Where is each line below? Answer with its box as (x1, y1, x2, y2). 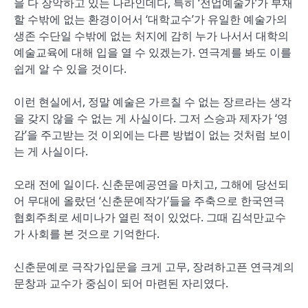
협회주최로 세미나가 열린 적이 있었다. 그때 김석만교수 (14, 210, 286, 225)
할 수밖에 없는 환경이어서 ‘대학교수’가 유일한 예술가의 (14, 12, 287, 27)
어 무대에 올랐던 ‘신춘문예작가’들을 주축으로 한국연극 (14, 193, 285, 208)
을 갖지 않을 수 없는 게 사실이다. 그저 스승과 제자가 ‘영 (14, 111, 288, 126)
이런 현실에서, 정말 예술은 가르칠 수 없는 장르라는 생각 (14, 94, 291, 109)
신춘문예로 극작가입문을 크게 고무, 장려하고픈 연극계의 (14, 259, 294, 274)
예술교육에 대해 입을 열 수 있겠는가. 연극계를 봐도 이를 (14, 45, 291, 60)
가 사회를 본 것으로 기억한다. (14, 226, 159, 241)
